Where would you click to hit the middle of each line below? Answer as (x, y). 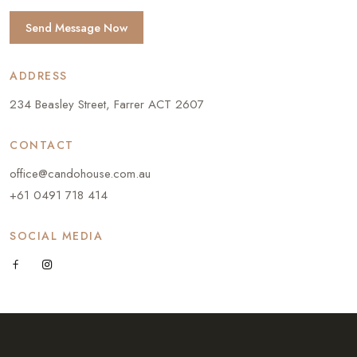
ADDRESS (39, 76)
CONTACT (42, 145)
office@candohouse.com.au (80, 174)
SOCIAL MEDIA (56, 236)
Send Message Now (76, 28)
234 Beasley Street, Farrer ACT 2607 (107, 105)
